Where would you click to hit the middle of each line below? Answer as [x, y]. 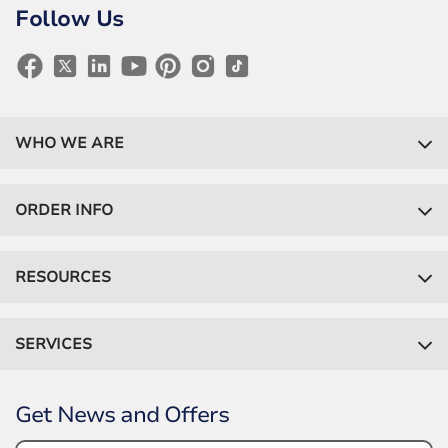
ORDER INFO [64, 210]
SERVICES [53, 344]
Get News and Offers [122, 415]
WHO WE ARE [69, 143]
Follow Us [69, 19]
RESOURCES [63, 277]
